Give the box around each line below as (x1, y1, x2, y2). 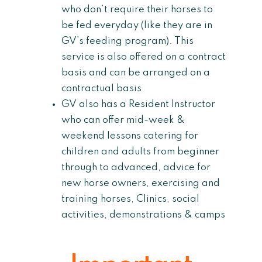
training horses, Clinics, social (61, 194, 199, 204)
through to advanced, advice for (61, 163, 211, 173)
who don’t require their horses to (61, 5, 213, 15)
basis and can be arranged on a (61, 68, 210, 78)
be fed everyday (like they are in (61, 20, 212, 30)
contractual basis (61, 84, 142, 94)
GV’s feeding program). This (61, 36, 194, 46)
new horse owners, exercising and (61, 178, 220, 188)
